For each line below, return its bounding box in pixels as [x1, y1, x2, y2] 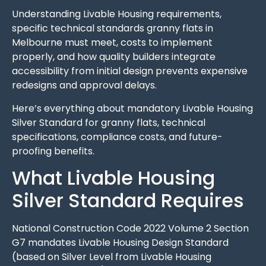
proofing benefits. [12, 144, 94, 158]
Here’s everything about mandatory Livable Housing [12, 101, 253, 115]
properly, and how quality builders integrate [12, 50, 216, 64]
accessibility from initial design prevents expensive [12, 64, 248, 78]
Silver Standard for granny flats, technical [12, 115, 205, 129]
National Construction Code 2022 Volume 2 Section [12, 221, 249, 236]
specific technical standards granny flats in [12, 21, 213, 36]
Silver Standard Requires [12, 187, 244, 214]
